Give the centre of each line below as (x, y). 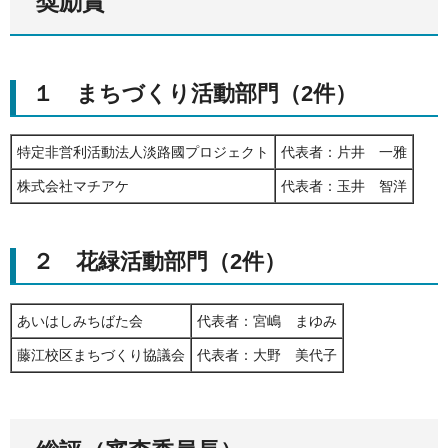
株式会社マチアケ (73, 186)
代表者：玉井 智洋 (344, 186)
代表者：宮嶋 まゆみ (267, 320)
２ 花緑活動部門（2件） (159, 262)
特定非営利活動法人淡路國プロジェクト (143, 152)
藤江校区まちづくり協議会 (101, 354)
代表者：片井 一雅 (344, 152)
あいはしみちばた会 (80, 320)
